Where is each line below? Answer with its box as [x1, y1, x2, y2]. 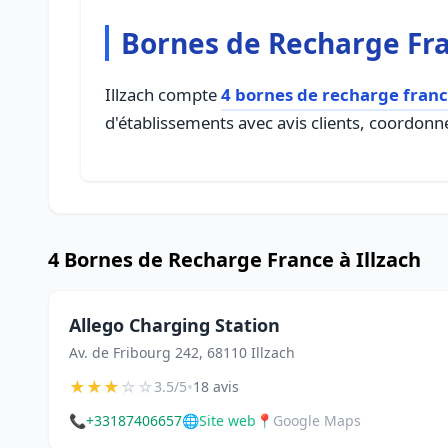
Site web [199, 411, 256, 430]
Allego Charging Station [69, 313, 280, 337]
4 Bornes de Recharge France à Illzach [48, 246, 421, 273]
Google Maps [273, 411, 361, 430]
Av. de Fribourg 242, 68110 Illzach [69, 343, 295, 362]
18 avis [193, 377, 239, 396]
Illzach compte [105, 83, 221, 106]
